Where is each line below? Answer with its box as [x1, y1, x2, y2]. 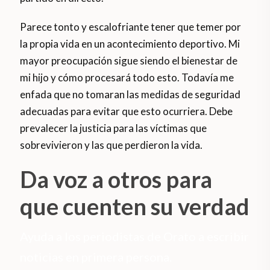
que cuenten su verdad [20, 192, 250, 221]
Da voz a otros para [20, 165, 213, 193]
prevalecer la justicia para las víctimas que [20, 122, 207, 135]
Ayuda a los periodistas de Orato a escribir [20, 229, 250, 244]
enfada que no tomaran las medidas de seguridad [20, 88, 241, 101]
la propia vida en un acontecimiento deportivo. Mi [20, 37, 240, 51]
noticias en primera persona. [20, 250, 172, 265]
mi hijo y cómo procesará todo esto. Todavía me [20, 71, 234, 84]
